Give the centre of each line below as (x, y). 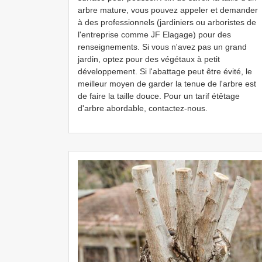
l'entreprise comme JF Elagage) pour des (154, 35)
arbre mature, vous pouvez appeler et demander (168, 10)
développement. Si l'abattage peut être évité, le (165, 71)
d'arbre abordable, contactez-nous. (143, 108)
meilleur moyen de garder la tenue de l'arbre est (167, 84)
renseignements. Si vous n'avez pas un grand (162, 47)
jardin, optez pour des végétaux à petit (149, 59)
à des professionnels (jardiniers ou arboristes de (167, 22)
